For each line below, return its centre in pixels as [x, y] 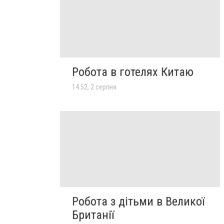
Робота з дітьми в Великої [138, 201]
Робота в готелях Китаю [133, 72]
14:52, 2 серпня [94, 87]
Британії [93, 215]
